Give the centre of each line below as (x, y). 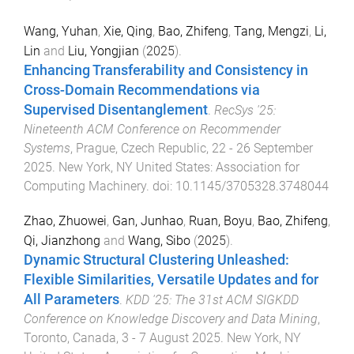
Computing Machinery (85, 186)
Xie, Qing (128, 31)
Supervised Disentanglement (116, 109)
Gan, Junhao (148, 221)
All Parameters (72, 300)
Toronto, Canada (70, 338)
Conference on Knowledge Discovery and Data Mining (171, 319)
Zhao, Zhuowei (65, 221)
